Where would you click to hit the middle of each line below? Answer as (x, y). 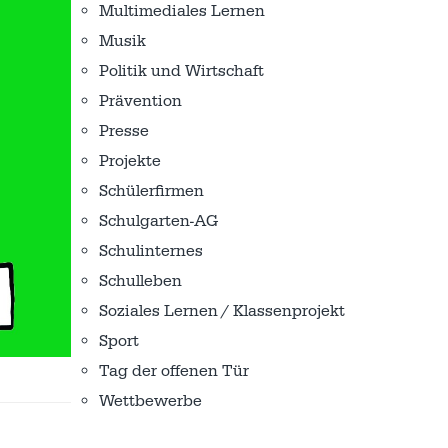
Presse (124, 131)
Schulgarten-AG (158, 221)
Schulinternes (151, 251)
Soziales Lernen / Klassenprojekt (222, 311)
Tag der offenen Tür (174, 371)
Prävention (140, 101)
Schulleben (140, 281)
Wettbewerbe (150, 401)
